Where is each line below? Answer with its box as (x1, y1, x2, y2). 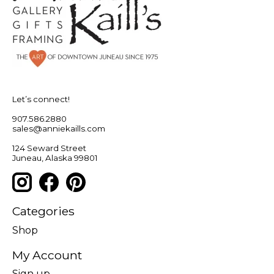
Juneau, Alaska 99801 (12, 152, 98, 163)
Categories (12, 204, 75, 219)
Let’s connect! (12, 94, 70, 104)
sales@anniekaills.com (12, 123, 105, 133)
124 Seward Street (12, 143, 86, 153)
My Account (12, 247, 82, 262)
